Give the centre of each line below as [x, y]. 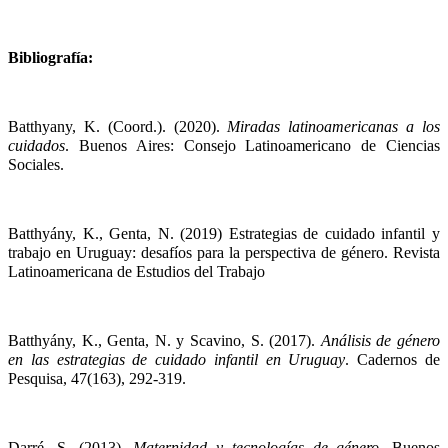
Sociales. [36, 165]
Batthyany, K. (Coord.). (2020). [118, 127]
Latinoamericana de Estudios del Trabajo [136, 272]
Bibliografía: [50, 58]
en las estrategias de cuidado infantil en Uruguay [177, 360]
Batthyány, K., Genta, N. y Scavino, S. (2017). [164, 341]
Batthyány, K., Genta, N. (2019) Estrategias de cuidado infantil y [224, 234]
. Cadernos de [393, 360]
